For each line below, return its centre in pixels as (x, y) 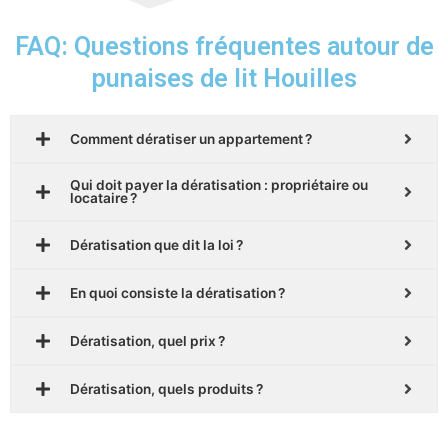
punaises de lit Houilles (224, 79)
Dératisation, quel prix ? (147, 340)
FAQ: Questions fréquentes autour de (224, 47)
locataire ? (103, 198)
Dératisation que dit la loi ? (156, 244)
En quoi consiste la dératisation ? (177, 292)
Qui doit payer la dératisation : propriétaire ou (219, 185)
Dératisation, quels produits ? (166, 388)
